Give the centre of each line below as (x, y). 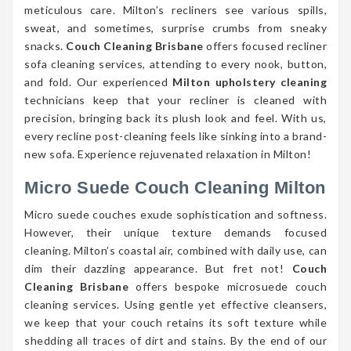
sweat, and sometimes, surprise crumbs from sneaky (175, 27)
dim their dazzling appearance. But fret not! (158, 268)
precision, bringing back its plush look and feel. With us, (175, 118)
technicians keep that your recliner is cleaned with (175, 100)
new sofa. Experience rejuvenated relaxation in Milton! (168, 154)
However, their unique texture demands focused (175, 232)
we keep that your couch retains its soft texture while (175, 322)
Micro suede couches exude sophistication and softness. (175, 214)
